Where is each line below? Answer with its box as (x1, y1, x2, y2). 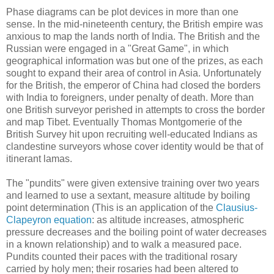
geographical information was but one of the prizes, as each (6, 56, 263, 67)
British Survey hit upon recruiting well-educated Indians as (6, 129, 257, 140)
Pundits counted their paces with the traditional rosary (6, 251, 237, 262)
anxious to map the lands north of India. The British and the (6, 31, 260, 42)
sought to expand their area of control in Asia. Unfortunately (6, 68, 261, 79)
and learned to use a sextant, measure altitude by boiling (6, 190, 250, 201)
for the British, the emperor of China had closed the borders (6, 80, 261, 91)
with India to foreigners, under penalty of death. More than (6, 92, 254, 103)
